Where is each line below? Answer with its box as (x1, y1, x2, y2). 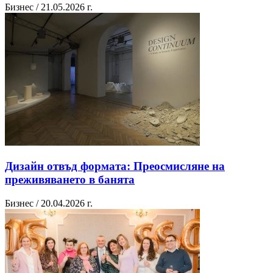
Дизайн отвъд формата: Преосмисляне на (5, 160, 225, 173)
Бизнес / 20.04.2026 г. (5, 197, 93, 208)
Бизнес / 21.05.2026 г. (5, 2, 93, 13)
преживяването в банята (5, 173, 135, 186)
